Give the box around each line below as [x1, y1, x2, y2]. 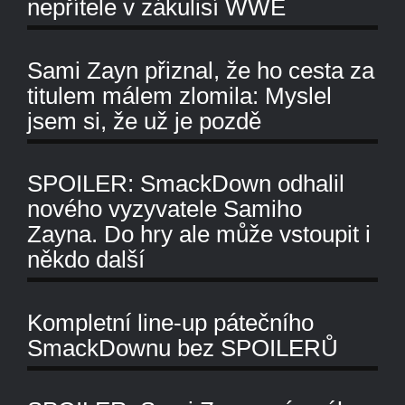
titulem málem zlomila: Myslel [27, 81, 332, 109]
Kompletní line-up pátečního [27, 308, 314, 336]
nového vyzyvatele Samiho [27, 195, 302, 223]
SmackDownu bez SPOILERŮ [27, 334, 338, 362]
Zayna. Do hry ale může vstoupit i [27, 221, 371, 249]
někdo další [27, 246, 145, 274]
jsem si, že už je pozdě [27, 107, 261, 135]
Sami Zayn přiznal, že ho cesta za [27, 56, 374, 84]
